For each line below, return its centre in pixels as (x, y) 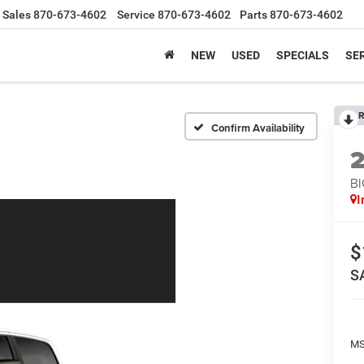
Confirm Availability (258, 128)
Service (136, 15)
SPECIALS (303, 56)
